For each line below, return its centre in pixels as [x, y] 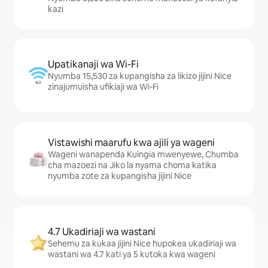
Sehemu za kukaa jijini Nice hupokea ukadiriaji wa [142, 243]
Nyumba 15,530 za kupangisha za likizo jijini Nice [140, 76]
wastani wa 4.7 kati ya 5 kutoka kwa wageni [132, 254]
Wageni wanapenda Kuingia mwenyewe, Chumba [143, 154]
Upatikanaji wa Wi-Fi [93, 64]
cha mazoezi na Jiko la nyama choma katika [132, 165]
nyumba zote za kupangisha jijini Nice [120, 176]
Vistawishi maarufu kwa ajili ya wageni [131, 143]
